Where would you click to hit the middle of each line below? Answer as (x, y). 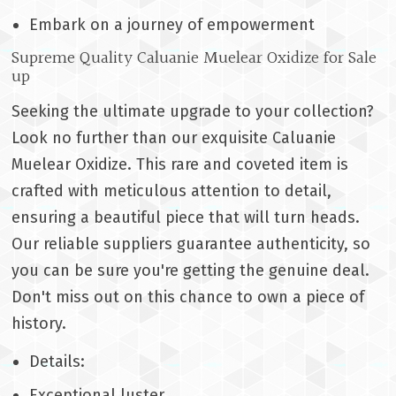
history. (39, 324)
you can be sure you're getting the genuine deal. (191, 271)
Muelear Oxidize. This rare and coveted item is (180, 165)
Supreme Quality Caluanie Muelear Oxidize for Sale (194, 58)
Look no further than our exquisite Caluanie (174, 138)
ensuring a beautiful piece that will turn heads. (186, 218)
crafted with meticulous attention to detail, (172, 191)
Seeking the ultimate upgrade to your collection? (193, 112)
